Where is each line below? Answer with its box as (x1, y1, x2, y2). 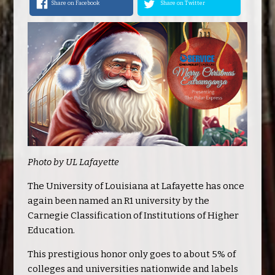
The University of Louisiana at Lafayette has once (27, 180, 244, 192)
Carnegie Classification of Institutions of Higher (27, 210, 239, 222)
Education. (27, 225, 75, 236)
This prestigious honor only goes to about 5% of (27, 249, 236, 260)
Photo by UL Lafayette (27, 157, 119, 168)
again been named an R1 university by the (27, 195, 209, 207)
